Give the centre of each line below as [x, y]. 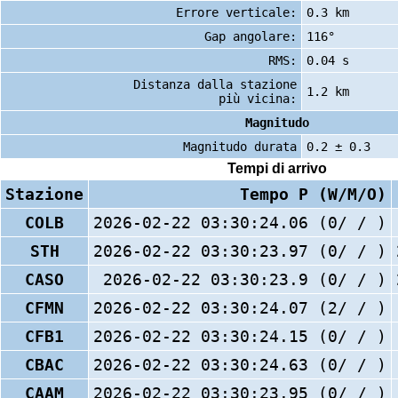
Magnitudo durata [240, 146]
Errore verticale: [236, 12]
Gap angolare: [251, 36]
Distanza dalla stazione [215, 84]
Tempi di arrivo [277, 169]
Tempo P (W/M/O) [313, 194]
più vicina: [258, 98]
